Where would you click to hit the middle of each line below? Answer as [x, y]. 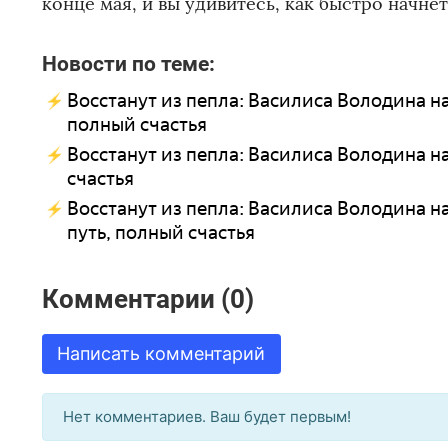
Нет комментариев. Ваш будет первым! [207, 417]
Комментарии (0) [148, 298]
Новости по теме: [128, 64]
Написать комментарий [161, 354]
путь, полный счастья [161, 233]
